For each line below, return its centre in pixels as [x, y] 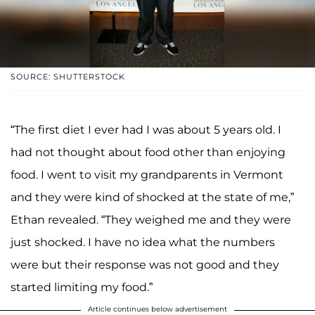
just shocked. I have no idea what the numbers [143, 242]
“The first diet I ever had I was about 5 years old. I [146, 129]
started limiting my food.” [82, 287]
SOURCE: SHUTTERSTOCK [68, 76]
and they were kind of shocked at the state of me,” [152, 197]
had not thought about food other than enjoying [148, 152]
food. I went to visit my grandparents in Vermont [147, 174]
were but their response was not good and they [145, 264]
